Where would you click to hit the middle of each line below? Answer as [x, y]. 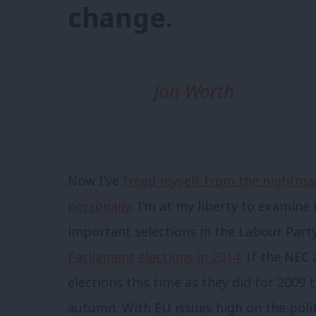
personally [99, 206]
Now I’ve [95, 181]
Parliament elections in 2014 [154, 257]
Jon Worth [194, 91]
